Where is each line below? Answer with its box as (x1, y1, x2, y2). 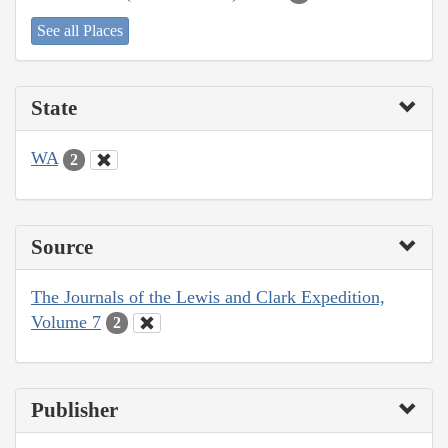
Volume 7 (31, 311, 101, 332)
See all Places (37, 22, 123, 40)
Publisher (31, 398, 118, 423)
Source (31, 234, 93, 259)
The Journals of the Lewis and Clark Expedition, (31, 286, 385, 307)
